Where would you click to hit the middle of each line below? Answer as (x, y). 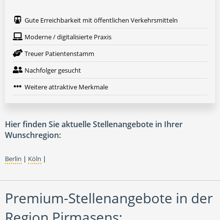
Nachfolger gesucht (53, 70)
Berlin (13, 159)
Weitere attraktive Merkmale (66, 87)
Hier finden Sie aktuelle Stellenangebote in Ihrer (94, 124)
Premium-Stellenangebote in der (109, 198)
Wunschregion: (33, 135)
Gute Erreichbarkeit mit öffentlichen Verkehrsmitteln (101, 20)
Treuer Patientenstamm (59, 54)
